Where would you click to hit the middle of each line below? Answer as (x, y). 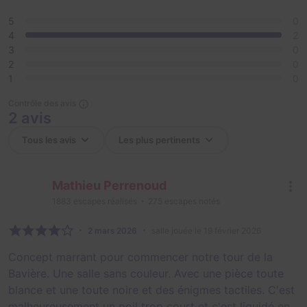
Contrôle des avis (42, 103)
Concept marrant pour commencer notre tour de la (140, 257)
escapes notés (191, 201)
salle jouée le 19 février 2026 (206, 231)
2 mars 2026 (112, 231)
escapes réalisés (104, 201)
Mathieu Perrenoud (109, 186)
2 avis (30, 118)
